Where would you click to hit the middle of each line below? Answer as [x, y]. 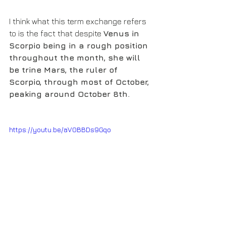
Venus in [123, 33]
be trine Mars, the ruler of [65, 69]
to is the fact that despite [56, 33]
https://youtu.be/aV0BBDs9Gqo [60, 129]
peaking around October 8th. [69, 94]
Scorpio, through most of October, [80, 81]
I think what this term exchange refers [79, 21]
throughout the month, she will [76, 57]
